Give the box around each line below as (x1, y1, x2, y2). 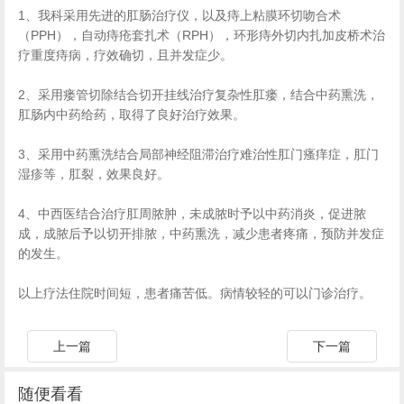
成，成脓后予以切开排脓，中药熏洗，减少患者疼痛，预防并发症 (18, 226, 384, 241)
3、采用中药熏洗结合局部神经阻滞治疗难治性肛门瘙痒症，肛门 (18, 147, 379, 161)
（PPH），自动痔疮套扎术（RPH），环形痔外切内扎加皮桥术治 (18, 28, 385, 42)
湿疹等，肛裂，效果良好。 (18, 167, 170, 181)
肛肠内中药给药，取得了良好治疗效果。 (18, 107, 263, 122)
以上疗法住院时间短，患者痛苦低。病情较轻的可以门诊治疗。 (18, 286, 372, 300)
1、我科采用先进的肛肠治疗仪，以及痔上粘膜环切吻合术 (18, 8, 341, 23)
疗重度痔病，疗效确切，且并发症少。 (18, 48, 233, 62)
